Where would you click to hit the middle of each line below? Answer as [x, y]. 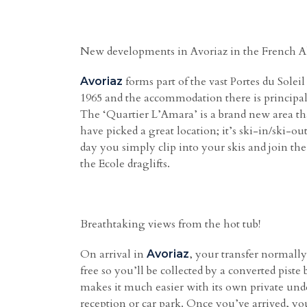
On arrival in [113, 254]
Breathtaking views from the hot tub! [170, 224]
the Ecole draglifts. [125, 164]
